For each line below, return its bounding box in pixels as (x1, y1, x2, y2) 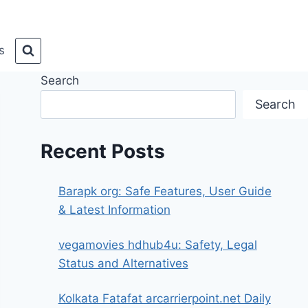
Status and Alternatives (58, 256, 188, 270)
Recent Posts (41, 139, 166, 163)
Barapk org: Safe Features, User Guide (58, 184, 272, 198)
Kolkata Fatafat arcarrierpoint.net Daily (58, 291, 271, 305)
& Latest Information (58, 202, 170, 217)
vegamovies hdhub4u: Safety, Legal (58, 237, 257, 252)
